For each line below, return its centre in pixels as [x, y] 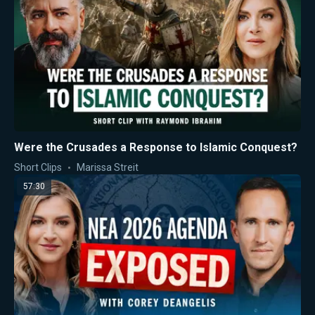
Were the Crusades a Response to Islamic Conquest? [156, 148]
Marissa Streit [108, 168]
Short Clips [38, 168]
